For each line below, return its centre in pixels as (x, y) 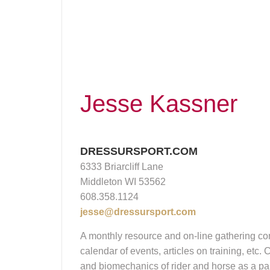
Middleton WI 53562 (123, 182)
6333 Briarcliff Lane (122, 167)
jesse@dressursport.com (138, 212)
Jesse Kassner (159, 104)
